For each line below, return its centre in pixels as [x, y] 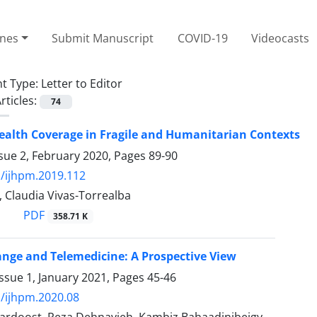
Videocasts [281, 38]
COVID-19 [202, 38]
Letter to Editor [82, 83]
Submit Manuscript [103, 38]
